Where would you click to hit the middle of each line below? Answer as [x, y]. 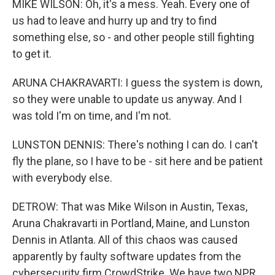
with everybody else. [62, 178]
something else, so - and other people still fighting [133, 37]
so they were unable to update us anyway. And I [127, 99]
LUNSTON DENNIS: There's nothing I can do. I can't [135, 145]
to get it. [32, 54]
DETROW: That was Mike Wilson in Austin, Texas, [130, 207]
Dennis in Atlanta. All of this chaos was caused [125, 240]
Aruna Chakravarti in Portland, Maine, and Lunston [131, 223]
